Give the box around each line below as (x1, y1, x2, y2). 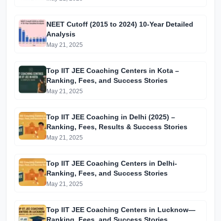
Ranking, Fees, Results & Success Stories (46, 123, 187, 131)
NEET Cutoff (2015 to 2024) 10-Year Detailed (46, 20, 193, 29)
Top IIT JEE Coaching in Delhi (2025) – (46, 113, 175, 121)
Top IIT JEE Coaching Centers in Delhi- (46, 159, 177, 168)
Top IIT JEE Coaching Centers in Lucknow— (46, 206, 195, 214)
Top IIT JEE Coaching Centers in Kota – (46, 67, 179, 75)
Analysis (46, 30, 75, 38)
